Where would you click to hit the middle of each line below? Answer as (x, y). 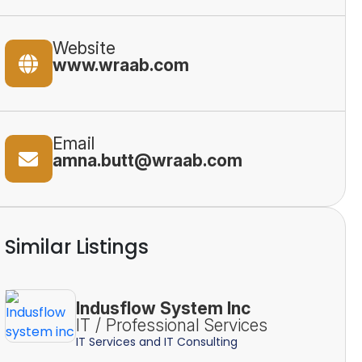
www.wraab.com (120, 65)
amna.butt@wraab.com (147, 160)
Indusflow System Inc (163, 308)
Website (84, 48)
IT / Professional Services (171, 325)
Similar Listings (76, 247)
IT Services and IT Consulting (156, 341)
